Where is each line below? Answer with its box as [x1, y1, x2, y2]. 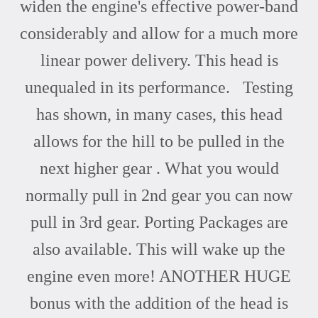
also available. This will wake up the [33, 239, 285, 258]
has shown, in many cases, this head [35, 104, 283, 124]
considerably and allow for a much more [20, 23, 298, 43]
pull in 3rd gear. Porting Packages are [30, 212, 288, 231]
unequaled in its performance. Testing [25, 77, 293, 97]
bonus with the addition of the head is [30, 293, 288, 312]
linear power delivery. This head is [40, 50, 278, 70]
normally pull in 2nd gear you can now [26, 185, 292, 204]
